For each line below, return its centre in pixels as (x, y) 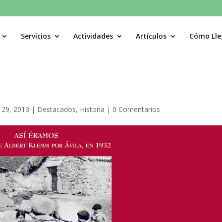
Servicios (36, 36)
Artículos (151, 36)
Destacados (57, 109)
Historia (92, 109)
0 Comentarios (137, 109)
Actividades (93, 36)
